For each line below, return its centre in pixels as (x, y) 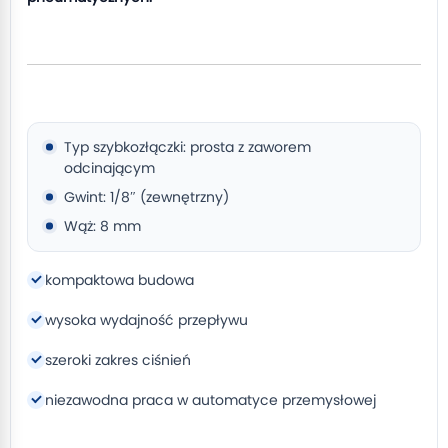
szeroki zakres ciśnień (118, 360)
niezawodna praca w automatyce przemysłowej (210, 400)
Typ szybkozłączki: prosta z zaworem (187, 147)
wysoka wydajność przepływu (146, 320)
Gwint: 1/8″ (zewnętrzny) (146, 197)
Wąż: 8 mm (102, 226)
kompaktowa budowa (119, 280)
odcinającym (109, 168)
